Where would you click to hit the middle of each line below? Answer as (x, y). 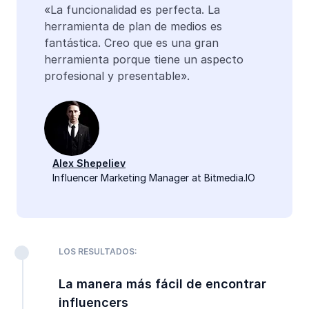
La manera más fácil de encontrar (162, 284)
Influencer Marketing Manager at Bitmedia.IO (154, 178)
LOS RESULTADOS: (98, 252)
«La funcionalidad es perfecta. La (132, 10)
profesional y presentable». (117, 76)
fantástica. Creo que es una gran (131, 43)
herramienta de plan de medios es (133, 27)
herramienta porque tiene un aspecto (144, 60)
